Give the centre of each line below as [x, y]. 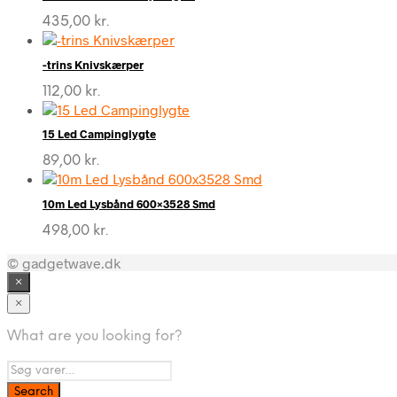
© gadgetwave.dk [64, 262]
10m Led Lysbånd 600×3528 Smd [129, 203]
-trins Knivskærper [93, 64]
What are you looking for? [95, 336]
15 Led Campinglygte [99, 134]
